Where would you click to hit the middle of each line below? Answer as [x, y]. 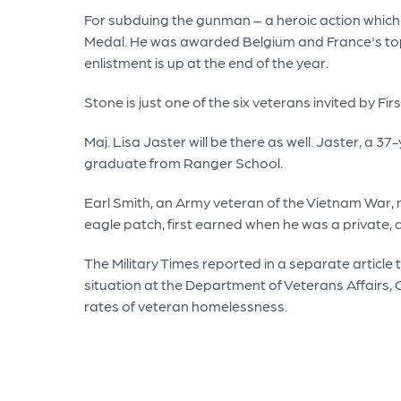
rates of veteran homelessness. [188, 306]
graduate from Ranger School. [185, 163]
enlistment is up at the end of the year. [208, 63]
